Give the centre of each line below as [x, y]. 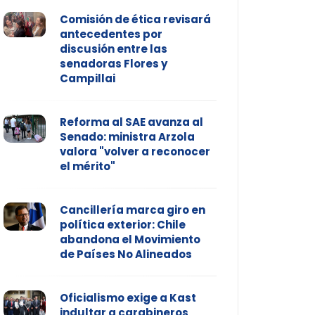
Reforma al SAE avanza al [131, 122]
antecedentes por [111, 34]
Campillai [87, 79]
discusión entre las [113, 49]
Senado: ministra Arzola [127, 137]
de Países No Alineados [126, 255]
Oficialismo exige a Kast [128, 298]
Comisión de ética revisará [135, 20]
